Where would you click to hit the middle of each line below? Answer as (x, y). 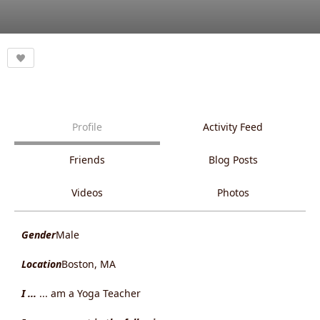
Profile (87, 127)
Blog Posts (233, 160)
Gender (39, 235)
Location (41, 264)
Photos (233, 193)
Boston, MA (89, 264)
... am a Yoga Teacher (90, 294)
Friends (87, 160)
